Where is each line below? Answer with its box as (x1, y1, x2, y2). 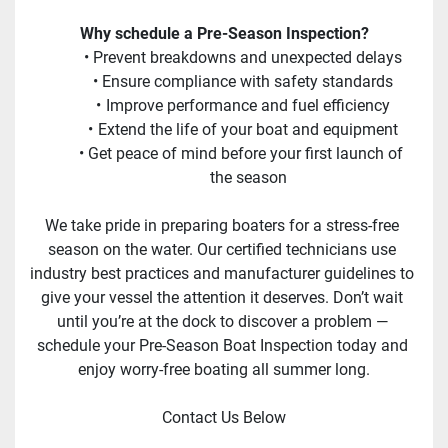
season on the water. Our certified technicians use (48, 240, 396, 260)
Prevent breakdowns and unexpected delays (93, 48, 403, 68)
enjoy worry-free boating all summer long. (78, 360, 370, 380)
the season (209, 168, 287, 188)
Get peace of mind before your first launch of (88, 144, 404, 164)
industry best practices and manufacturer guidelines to (30, 264, 414, 284)
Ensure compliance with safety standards (102, 72, 394, 92)
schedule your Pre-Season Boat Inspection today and (36, 336, 408, 356)
